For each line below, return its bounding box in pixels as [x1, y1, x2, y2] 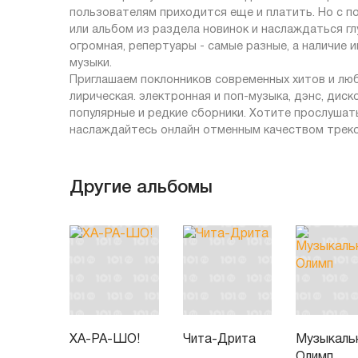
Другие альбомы [70, 179, 213, 196]
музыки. [70, 58, 112, 69]
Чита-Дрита [182, 333, 256, 345]
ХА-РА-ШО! [70, 333, 140, 345]
